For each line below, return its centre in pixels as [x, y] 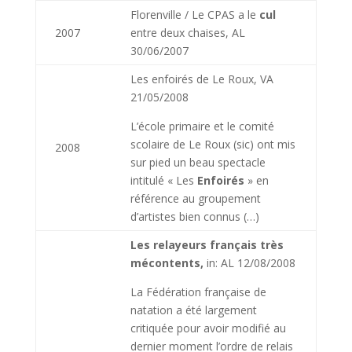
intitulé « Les [163, 180]
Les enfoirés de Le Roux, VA [202, 79]
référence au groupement [195, 198]
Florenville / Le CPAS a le [194, 15]
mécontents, [167, 263]
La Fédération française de [198, 292]
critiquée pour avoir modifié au [208, 328]
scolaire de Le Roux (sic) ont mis [213, 144]
